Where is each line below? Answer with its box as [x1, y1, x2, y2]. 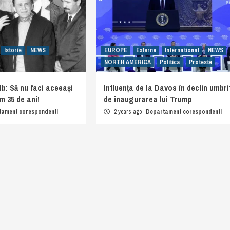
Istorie [4, 46, 22, 55]
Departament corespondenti [145, 108, 222, 117]
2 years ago [112, 108, 143, 117]
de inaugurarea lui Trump [103, 93, 192, 105]
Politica [159, 58, 180, 67]
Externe [136, 46, 156, 55]
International [164, 46, 199, 55]
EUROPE [104, 46, 127, 55]
